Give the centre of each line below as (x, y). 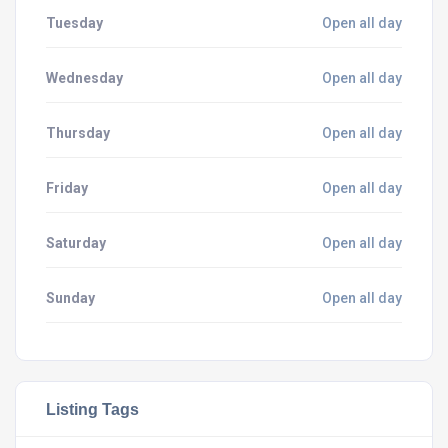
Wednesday (84, 77)
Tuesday (74, 22)
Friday (67, 187)
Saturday (76, 242)
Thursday (78, 132)
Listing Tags (92, 408)
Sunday (70, 297)
